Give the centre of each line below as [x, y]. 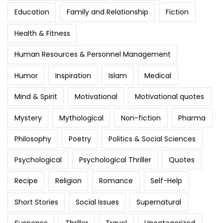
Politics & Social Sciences [152, 139]
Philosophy [33, 139]
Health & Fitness [42, 33]
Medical [158, 75]
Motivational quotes [169, 96]
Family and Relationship [107, 12]
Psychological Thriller [115, 160]
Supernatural [159, 202]
